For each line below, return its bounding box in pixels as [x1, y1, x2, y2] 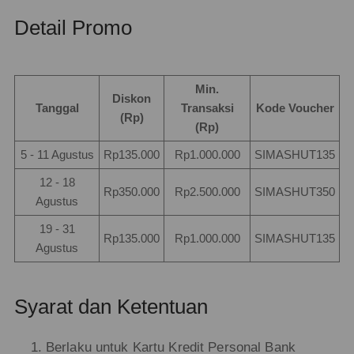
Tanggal [35, 102, 79, 115]
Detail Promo [13, 15, 132, 40]
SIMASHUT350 [254, 186, 335, 199]
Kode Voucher [255, 102, 334, 115]
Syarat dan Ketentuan [13, 294, 208, 318]
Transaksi [180, 102, 234, 115]
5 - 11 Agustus [20, 149, 94, 162]
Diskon [112, 92, 151, 106]
